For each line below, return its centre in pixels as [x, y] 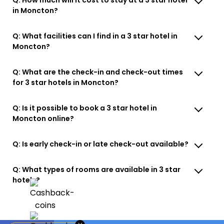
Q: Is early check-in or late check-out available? [101, 144]
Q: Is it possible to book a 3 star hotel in [85, 108]
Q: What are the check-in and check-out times [98, 72]
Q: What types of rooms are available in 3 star [97, 169]
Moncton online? [43, 118]
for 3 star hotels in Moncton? [66, 82]
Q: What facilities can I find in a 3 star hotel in [95, 36]
